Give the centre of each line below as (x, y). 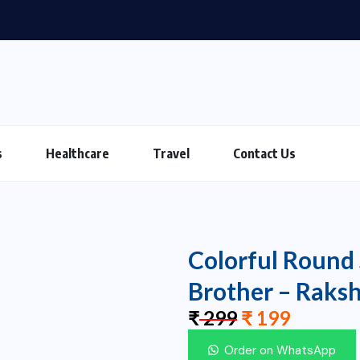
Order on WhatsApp (280, 350)
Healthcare (78, 153)
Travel (171, 153)
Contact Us (264, 153)
